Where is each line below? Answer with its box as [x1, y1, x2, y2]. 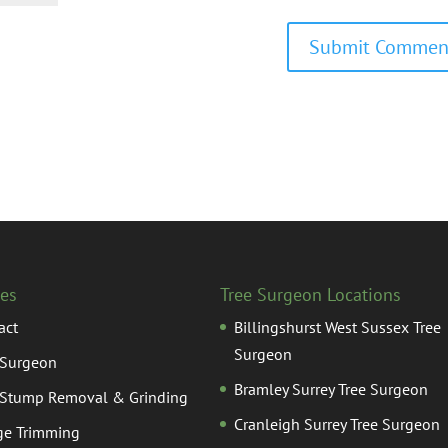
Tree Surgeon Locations [219, 282, 401, 306]
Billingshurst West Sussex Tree [233, 316, 441, 337]
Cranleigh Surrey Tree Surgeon [233, 413, 440, 434]
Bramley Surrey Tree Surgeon [233, 378, 428, 399]
